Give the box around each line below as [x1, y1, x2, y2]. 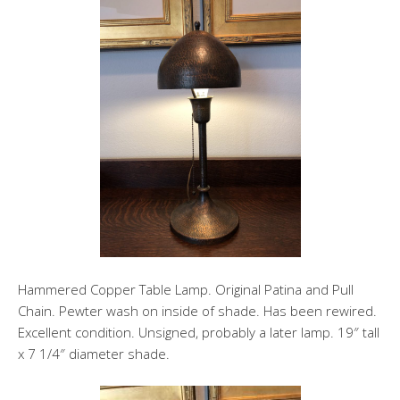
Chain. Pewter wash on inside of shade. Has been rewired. [18, 301, 377, 320]
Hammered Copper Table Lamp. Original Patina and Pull [18, 279, 354, 298]
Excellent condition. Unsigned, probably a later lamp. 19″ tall [18, 322, 379, 341]
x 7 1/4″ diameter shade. [18, 344, 170, 362]
